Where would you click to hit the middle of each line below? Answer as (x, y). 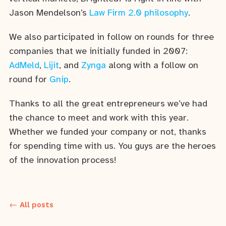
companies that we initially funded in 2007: (98, 51)
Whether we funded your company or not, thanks (108, 132)
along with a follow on (152, 66)
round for (29, 80)
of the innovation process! (63, 160)
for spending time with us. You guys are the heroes (112, 146)
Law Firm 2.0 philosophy (139, 14)
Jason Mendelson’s (49, 14)
